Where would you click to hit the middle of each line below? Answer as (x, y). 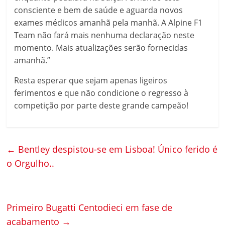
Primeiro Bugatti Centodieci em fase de (90, 207)
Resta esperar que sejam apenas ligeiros (91, 80)
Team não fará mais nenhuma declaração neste (104, 35)
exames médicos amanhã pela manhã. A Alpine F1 (108, 23)
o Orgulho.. (31, 163)
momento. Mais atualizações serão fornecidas (101, 48)
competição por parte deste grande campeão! (101, 105)
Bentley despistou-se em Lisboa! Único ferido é (117, 149)
